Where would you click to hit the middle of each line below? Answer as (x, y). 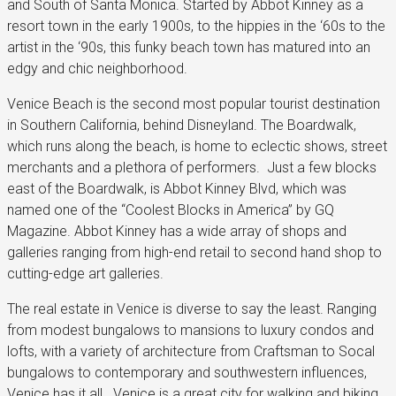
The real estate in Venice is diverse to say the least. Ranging (192, 308)
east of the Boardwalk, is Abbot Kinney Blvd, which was (177, 188)
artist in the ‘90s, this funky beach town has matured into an (189, 47)
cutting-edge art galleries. (85, 273)
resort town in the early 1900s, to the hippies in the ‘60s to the (196, 26)
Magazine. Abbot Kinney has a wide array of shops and (177, 231)
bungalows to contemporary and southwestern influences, (187, 372)
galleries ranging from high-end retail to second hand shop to (194, 252)
